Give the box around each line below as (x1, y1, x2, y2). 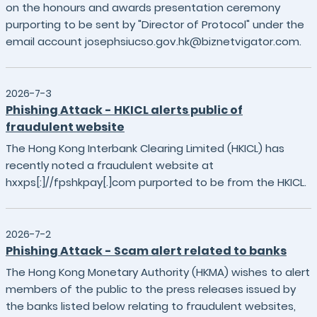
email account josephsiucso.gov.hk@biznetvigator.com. (6, 34, 301, 49)
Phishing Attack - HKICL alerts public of (6, 102, 243, 118)
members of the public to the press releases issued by (6, 282, 296, 296)
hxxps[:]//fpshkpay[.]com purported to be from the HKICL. (6, 175, 306, 190)
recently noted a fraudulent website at (6, 158, 214, 173)
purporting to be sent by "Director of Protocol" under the (6, 17, 304, 32)
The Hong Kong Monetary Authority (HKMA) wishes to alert (6, 265, 310, 279)
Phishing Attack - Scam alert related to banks (6, 243, 287, 259)
